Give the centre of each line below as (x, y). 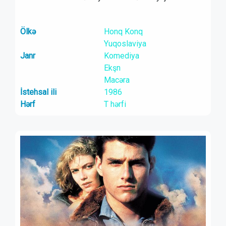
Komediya (121, 56)
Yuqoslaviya (125, 44)
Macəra (117, 80)
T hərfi (115, 104)
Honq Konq (123, 32)
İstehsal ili (38, 92)
